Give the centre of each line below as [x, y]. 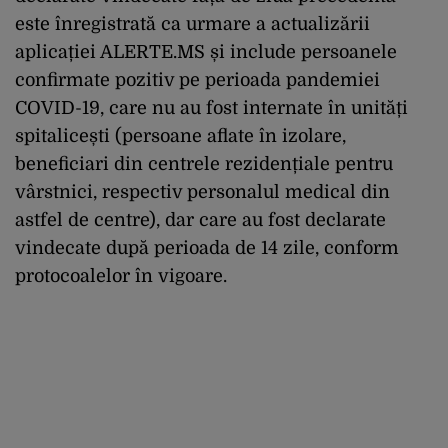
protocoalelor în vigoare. [121, 275]
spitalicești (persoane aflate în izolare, [180, 135]
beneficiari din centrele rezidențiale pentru [204, 163]
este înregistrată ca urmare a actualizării [192, 23]
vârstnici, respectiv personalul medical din [202, 191]
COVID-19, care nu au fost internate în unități [211, 107]
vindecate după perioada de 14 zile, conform [207, 247]
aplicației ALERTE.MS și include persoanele [206, 51]
